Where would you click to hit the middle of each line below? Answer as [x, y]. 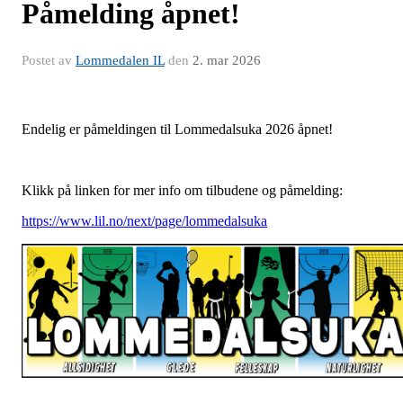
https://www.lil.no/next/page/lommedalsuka [144, 221]
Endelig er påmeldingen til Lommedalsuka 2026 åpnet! [177, 130]
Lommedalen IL [120, 61]
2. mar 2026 [227, 61]
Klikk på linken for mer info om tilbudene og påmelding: [182, 191]
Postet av [49, 61]
